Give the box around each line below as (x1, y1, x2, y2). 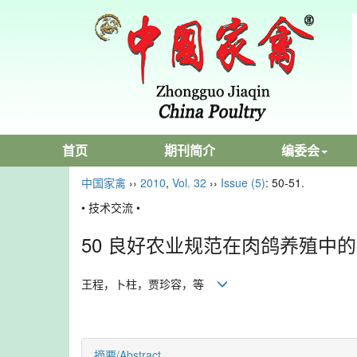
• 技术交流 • (81, 199, 140, 215)
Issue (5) (221, 175, 265, 190)
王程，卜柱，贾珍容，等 (81, 275, 217, 292)
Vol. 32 (172, 175, 206, 190)
